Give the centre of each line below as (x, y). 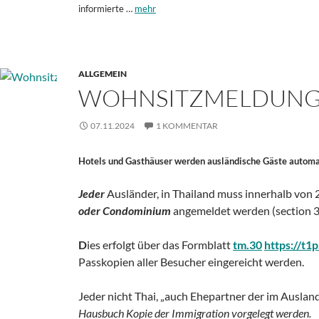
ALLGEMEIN (103, 73)
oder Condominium (125, 210)
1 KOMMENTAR (187, 125)
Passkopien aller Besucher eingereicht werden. (191, 261)
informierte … (106, 8)
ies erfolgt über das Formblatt (160, 244)
